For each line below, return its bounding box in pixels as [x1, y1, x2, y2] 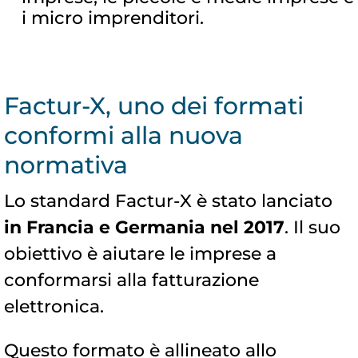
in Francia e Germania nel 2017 [4, 217, 284, 239]
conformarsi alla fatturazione [4, 269, 259, 292]
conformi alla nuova [4, 121, 243, 151]
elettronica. [4, 296, 104, 318]
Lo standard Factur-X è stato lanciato [4, 190, 332, 213]
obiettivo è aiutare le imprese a [4, 243, 276, 265]
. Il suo [284, 217, 340, 239]
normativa [4, 150, 128, 181]
